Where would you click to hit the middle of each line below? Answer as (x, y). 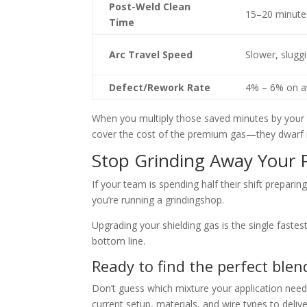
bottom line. (119, 241)
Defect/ (128, 88)
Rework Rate (179, 88)
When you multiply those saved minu (174, 119)
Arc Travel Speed (151, 55)
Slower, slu (270, 55)
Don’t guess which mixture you (160, 288)
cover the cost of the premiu (156, 134)
